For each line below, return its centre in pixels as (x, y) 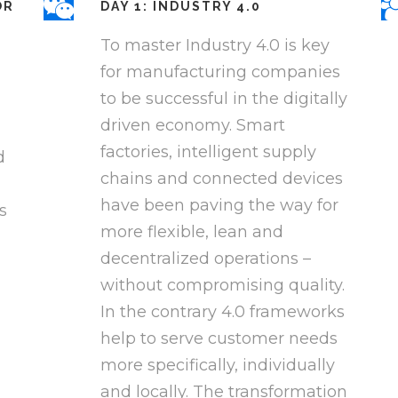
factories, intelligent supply (208, 152)
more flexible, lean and (191, 232)
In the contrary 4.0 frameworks (222, 312)
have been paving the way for (219, 206)
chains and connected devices (221, 179)
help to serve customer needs (219, 339)
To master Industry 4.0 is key (215, 46)
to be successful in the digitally (223, 99)
